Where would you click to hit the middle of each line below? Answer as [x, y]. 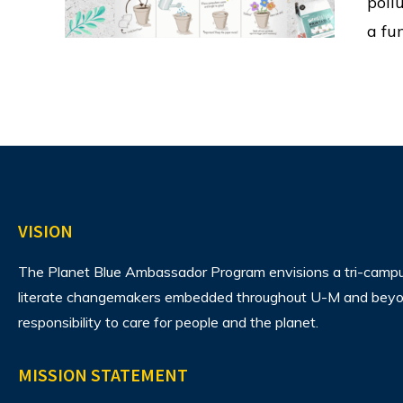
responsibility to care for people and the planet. [168, 322]
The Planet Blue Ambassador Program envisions [175, 272]
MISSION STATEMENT [103, 375]
